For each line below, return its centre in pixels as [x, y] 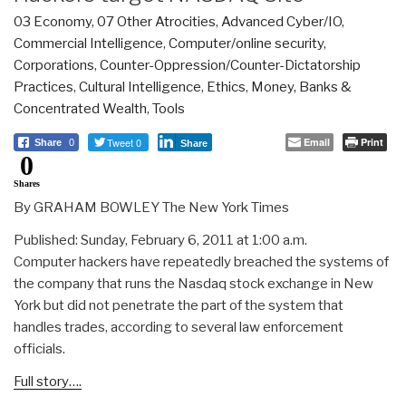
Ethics [226, 87]
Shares [27, 183]
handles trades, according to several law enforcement [179, 327]
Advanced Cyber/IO [281, 21]
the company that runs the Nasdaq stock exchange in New [193, 283]
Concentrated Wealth [80, 108]
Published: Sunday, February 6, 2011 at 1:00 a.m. [160, 240]
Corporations [54, 65]
